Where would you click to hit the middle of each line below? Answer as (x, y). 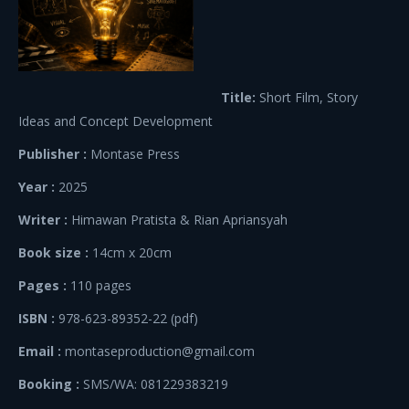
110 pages (99, 285)
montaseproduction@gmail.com (158, 351)
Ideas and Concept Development (115, 121)
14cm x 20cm (130, 252)
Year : (37, 187)
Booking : (49, 384)
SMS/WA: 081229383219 (154, 384)
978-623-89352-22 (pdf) (126, 318)
